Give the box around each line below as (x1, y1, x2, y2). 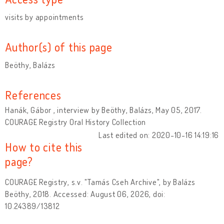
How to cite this (5, 139, 82, 154)
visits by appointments (5, 11, 84, 22)
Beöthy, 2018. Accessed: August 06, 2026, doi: (5, 188, 165, 199)
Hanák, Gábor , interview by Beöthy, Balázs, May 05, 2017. (5, 104, 202, 115)
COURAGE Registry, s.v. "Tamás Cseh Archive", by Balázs (5, 176, 195, 187)
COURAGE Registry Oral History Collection (5, 116, 146, 127)
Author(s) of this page (5, 39, 112, 54)
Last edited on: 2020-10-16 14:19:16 (98, 129, 219, 140)
